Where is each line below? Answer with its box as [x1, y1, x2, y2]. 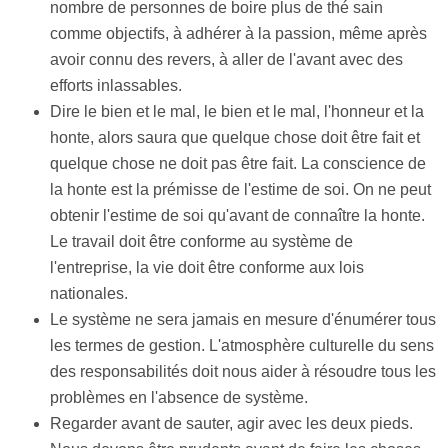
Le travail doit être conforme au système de [50, 233, 353, 250]
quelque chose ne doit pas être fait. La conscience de [50, 155, 426, 172]
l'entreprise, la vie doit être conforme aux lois [50, 259, 364, 276]
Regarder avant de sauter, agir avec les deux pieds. [50, 415, 413, 432]
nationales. [50, 285, 128, 302]
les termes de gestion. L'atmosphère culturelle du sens [50, 337, 434, 354]
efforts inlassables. [50, 77, 182, 94]
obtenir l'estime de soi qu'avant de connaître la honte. [50, 207, 425, 224]
